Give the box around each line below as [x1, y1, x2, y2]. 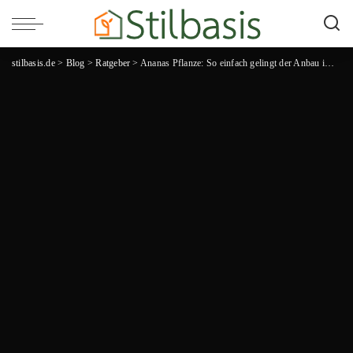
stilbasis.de [12, 58, 55, 69]
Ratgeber [95, 58, 131, 69]
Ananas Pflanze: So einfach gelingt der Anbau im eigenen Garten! [139, 58, 325, 69]
